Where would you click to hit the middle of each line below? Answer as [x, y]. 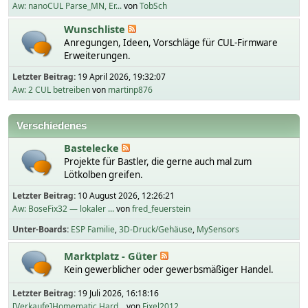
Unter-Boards [40, 229]
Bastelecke [93, 148]
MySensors [218, 229]
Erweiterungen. [97, 56]
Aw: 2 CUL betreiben [51, 90]
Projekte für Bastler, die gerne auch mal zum [158, 162]
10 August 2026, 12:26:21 [126, 196]
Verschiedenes [52, 126]
